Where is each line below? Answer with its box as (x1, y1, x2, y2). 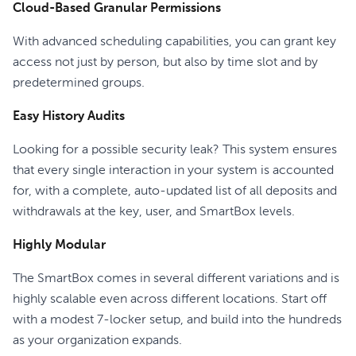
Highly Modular (13, 239, 106, 252)
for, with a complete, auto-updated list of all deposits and (13, 185, 337, 198)
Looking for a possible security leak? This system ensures (13, 144, 337, 157)
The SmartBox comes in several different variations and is (13, 273, 339, 285)
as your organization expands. (13, 335, 182, 347)
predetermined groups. (13, 77, 145, 90)
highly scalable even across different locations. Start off (13, 293, 327, 306)
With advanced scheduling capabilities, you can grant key (13, 36, 336, 48)
